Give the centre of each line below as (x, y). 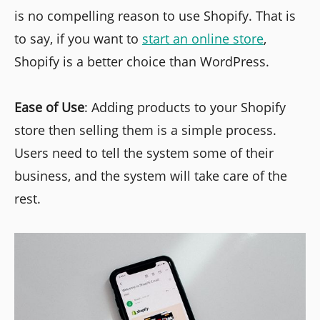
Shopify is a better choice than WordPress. (142, 62)
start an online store (203, 39)
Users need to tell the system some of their (144, 153)
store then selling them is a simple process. (145, 130)
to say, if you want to (78, 39)
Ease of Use (49, 107)
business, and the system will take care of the (151, 176)
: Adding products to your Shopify (185, 107)
